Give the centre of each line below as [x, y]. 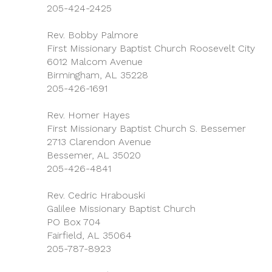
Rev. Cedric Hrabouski [96, 195]
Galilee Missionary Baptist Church [121, 209]
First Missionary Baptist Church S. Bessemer [146, 128]
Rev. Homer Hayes [88, 115]
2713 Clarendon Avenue [99, 142]
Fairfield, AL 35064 [89, 235]
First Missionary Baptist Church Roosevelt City [151, 48]
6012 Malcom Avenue [95, 62]
